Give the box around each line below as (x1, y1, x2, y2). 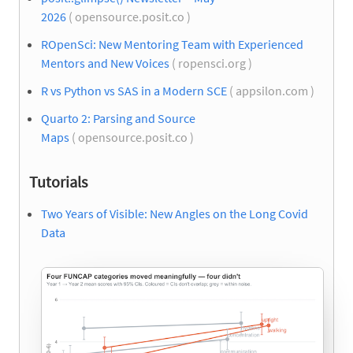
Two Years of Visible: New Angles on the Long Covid (41, 206, 308, 222)
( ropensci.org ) (169, 54, 255, 71)
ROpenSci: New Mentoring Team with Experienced (41, 35, 303, 52)
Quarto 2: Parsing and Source (41, 110, 195, 127)
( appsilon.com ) (227, 82, 317, 98)
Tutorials (29, 172, 87, 192)
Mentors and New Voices (41, 54, 169, 71)
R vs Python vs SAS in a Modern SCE (41, 82, 227, 98)
